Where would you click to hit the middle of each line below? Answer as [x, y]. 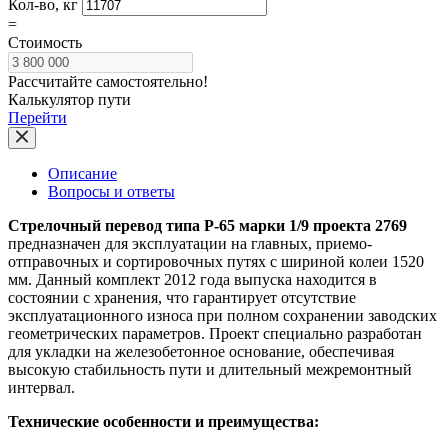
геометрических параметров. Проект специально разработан [215, 333]
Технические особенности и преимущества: [163, 421]
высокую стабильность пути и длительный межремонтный [210, 369]
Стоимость [45, 42]
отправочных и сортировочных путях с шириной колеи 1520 [216, 261]
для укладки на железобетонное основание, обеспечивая [201, 351]
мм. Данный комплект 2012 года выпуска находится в [192, 279]
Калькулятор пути [69, 99]
